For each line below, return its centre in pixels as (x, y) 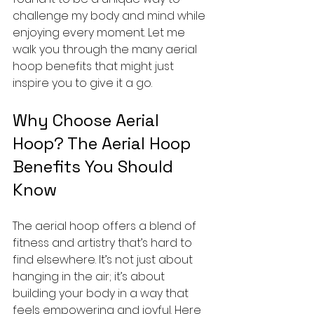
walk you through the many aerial (106, 49)
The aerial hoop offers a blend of (106, 226)
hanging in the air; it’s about (90, 276)
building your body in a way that (102, 293)
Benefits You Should (95, 166)
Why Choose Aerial (88, 120)
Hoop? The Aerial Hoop (104, 143)
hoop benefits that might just (95, 66)
